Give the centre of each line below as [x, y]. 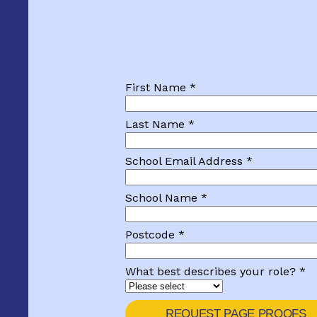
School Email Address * [189, 161]
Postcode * [155, 235]
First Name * [161, 87]
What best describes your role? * [215, 271]
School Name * [166, 198]
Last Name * [160, 124]
